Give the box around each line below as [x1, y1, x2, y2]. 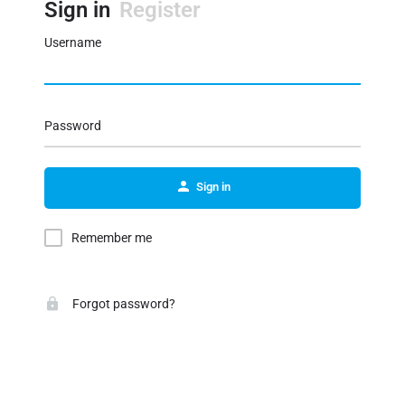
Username [44, 35, 101, 50]
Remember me [71, 231, 152, 245]
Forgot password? [70, 297, 175, 311]
